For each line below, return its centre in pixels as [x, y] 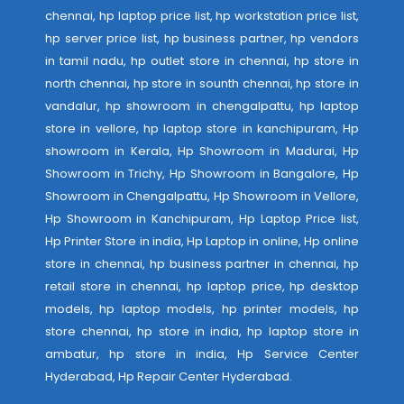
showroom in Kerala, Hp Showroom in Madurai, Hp [202, 151]
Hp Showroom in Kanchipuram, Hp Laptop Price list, [202, 219]
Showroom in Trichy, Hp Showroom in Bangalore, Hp [202, 174]
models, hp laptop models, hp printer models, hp [202, 309]
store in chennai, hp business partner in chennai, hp [202, 264]
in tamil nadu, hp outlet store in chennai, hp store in [202, 61]
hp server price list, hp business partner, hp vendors [202, 38]
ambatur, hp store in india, [142, 354]
